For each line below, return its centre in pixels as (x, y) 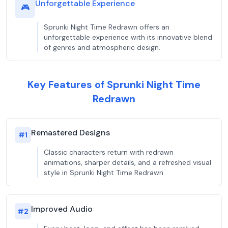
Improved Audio (62, 209)
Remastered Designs (70, 133)
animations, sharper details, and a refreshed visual (127, 162)
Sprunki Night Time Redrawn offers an (107, 27)
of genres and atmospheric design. (102, 47)
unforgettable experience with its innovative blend (128, 37)
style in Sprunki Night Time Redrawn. (104, 173)
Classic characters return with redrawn (109, 152)
